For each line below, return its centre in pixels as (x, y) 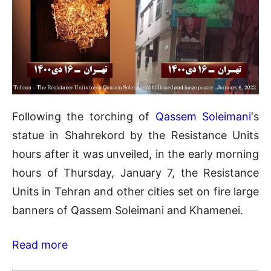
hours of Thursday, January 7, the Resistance (135, 173)
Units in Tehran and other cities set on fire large (135, 192)
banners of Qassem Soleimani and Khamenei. (128, 211)
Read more (40, 245)
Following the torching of (84, 117)
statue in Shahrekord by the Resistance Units (135, 135)
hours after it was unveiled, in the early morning (135, 154)
